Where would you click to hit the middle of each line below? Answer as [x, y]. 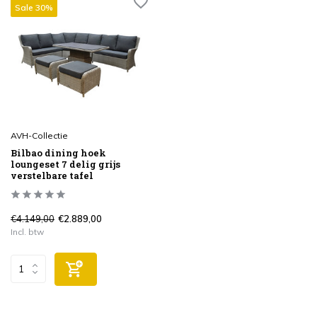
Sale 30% [34, 8]
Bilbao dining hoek [58, 152]
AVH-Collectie [39, 135]
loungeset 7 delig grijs [65, 164]
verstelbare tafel [52, 175]
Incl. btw [27, 231]
